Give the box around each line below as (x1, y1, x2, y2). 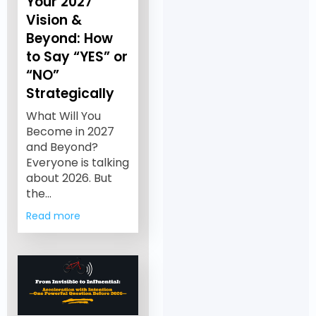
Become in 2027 (25, 123, 114, 140)
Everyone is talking (25, 154, 129, 171)
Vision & (25, 10, 82, 30)
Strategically (25, 83, 114, 103)
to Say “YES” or (25, 47, 128, 66)
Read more (25, 208, 80, 223)
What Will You (25, 107, 101, 124)
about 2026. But (25, 169, 112, 186)
